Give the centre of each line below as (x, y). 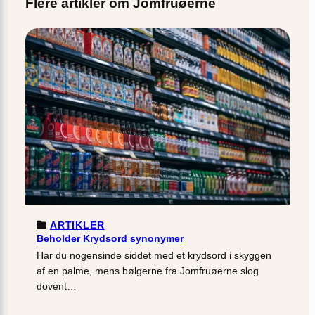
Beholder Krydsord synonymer (110, 238)
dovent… (57, 286)
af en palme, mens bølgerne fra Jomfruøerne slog (148, 270)
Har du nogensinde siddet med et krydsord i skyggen (154, 255)
